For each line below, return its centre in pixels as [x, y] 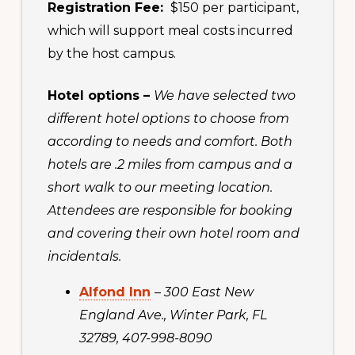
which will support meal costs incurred [170, 31]
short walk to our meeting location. [160, 188]
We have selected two [224, 96]
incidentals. [86, 257]
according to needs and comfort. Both [170, 142]
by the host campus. [111, 54]
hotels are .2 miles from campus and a [170, 165]
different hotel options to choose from [168, 119]
